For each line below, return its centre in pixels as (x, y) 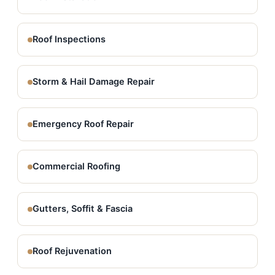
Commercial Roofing (76, 166)
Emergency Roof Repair (83, 124)
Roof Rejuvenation (72, 251)
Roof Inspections (69, 39)
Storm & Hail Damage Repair (94, 82)
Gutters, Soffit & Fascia (83, 209)
